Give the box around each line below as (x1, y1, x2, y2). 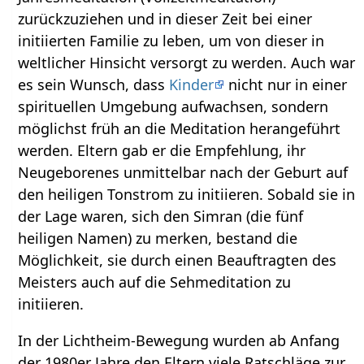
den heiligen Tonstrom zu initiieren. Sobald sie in (18, 184, 356, 205)
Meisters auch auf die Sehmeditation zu (18, 272, 292, 292)
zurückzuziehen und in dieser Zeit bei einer (18, 9, 313, 29)
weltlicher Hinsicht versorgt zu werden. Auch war (18, 53, 356, 73)
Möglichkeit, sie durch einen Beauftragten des (18, 250, 337, 271)
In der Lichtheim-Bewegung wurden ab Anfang (18, 331, 340, 351)
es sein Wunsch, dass (18, 75, 170, 95)
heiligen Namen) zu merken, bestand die (18, 228, 298, 249)
